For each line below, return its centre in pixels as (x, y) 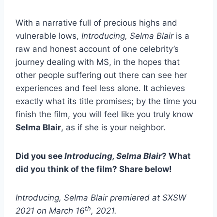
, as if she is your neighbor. (113, 128)
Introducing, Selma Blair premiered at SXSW (101, 198)
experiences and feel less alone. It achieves (100, 88)
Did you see (40, 156)
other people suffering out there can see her (101, 75)
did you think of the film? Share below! (94, 169)
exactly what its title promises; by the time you (106, 101)
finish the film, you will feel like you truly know (104, 115)
